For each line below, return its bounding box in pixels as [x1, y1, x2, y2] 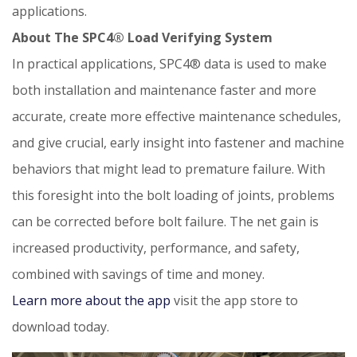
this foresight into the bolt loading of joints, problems [12, 186, 335, 204]
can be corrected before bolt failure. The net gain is [12, 212, 319, 230]
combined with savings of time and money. [12, 265, 265, 283]
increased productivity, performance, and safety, [12, 238, 300, 257]
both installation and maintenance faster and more [12, 80, 316, 99]
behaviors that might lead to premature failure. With [12, 159, 325, 178]
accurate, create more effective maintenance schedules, [12, 107, 341, 125]
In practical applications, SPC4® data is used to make [12, 54, 327, 73]
